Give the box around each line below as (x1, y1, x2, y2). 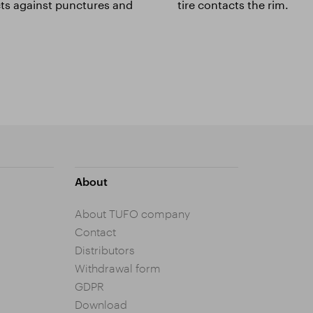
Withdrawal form (74, 261, 161, 275)
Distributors (74, 243, 135, 257)
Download (74, 298, 127, 312)
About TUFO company (74, 207, 190, 221)
